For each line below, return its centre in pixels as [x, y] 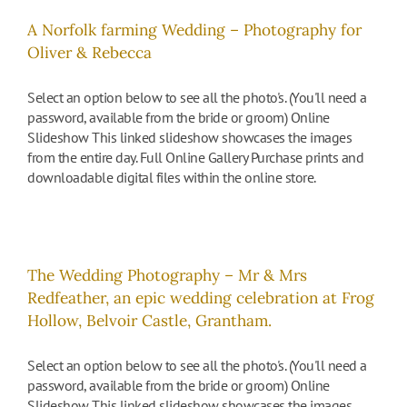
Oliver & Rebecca [89, 52]
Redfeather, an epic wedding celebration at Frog [201, 298]
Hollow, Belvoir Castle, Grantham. [149, 320]
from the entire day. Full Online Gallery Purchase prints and [195, 157]
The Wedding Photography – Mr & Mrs [167, 275]
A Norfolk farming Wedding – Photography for [194, 30]
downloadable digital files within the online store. [172, 177]
